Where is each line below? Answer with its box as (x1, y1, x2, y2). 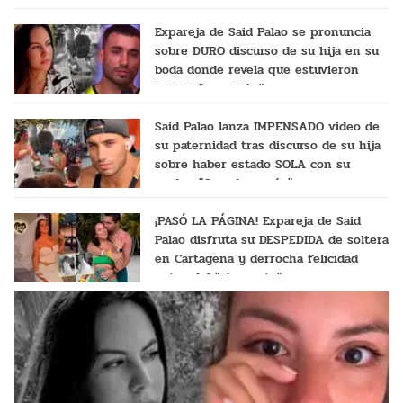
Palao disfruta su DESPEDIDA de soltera (154, 230, 389, 250)
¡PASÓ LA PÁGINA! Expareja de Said (154, 211, 361, 231)
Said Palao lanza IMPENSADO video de (154, 117, 380, 137)
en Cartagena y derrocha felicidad (154, 249, 358, 269)
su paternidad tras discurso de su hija (154, 136, 381, 156)
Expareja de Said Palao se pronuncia (154, 22, 371, 42)
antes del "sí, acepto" (154, 268, 282, 288)
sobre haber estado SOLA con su (154, 155, 350, 175)
